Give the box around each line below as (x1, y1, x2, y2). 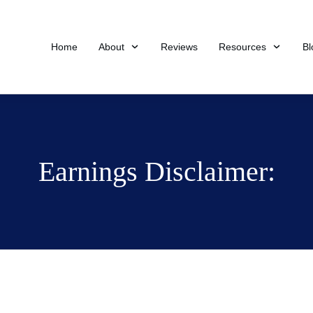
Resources (219, 41, 266, 52)
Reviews (161, 41, 198, 52)
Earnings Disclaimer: (38, 155, 275, 187)
